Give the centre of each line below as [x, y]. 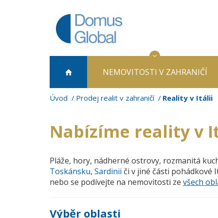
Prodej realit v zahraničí [115, 98]
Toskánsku [70, 171]
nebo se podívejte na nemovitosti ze [116, 182]
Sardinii [108, 171]
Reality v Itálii [188, 98]
